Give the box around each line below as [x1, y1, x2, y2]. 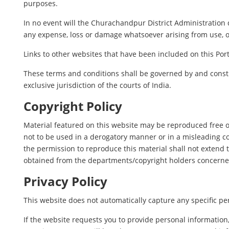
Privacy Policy [24, 173, 108, 190]
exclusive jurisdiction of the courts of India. [24, 80, 172, 90]
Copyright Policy [24, 98, 123, 114]
